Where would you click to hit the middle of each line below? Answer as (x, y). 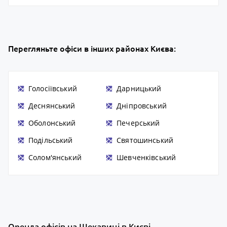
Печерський (138, 123)
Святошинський (145, 140)
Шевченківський (146, 157)
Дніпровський (142, 105)
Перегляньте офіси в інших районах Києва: (92, 49)
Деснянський (52, 105)
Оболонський (52, 123)
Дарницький (139, 88)
